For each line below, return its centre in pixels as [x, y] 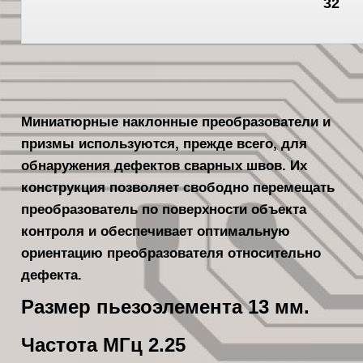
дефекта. [52, 275]
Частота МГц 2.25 [104, 345]
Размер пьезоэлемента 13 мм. [166, 307]
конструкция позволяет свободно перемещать [178, 187]
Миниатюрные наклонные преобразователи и [176, 122]
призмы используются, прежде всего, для [164, 143]
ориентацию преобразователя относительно [171, 253]
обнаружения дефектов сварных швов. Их [164, 165]
